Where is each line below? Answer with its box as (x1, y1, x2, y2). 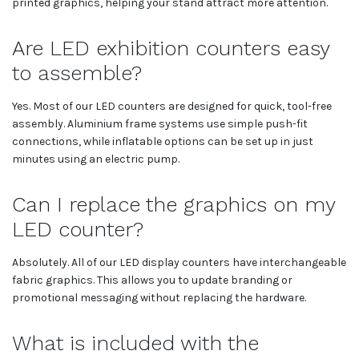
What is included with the (12, 330, 259, 355)
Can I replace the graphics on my (12, 192, 335, 216)
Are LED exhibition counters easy (12, 35, 329, 60)
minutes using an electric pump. (12, 151, 179, 166)
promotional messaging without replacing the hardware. (12, 290, 306, 305)
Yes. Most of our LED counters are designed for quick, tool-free (12, 99, 332, 113)
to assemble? (12, 60, 142, 85)
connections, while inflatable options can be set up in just (12, 134, 313, 148)
